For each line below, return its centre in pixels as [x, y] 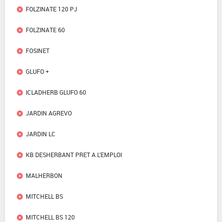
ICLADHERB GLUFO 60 [56, 92]
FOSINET [38, 51]
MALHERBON [44, 176]
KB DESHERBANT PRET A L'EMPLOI [74, 155]
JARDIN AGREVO [49, 113]
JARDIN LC [41, 134]
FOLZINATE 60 [45, 30]
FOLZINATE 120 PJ [52, 9]
